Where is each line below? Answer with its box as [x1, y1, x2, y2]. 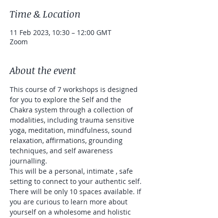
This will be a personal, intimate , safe [10, 166, 135, 176]
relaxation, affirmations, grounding [10, 136, 125, 145]
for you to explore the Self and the [10, 95, 123, 104]
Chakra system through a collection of [10, 105, 135, 114]
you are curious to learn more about [10, 197, 129, 206]
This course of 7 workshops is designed [10, 85, 140, 94]
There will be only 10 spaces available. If [10, 187, 143, 196]
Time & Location [10, 7, 80, 20]
